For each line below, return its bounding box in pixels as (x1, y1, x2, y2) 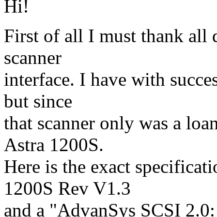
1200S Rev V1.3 (4, 178, 131, 199)
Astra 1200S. (4, 134, 104, 155)
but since (4, 91, 72, 112)
